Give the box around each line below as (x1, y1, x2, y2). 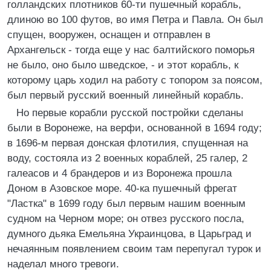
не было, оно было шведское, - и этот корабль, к (7, 59, 238, 71)
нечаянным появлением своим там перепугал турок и (7, 243, 261, 255)
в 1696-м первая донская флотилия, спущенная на (7, 137, 248, 149)
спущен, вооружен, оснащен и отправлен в (7, 29, 211, 41)
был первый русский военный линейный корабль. (7, 90, 244, 101)
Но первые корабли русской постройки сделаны (16, 107, 243, 119)
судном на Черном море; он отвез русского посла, (7, 213, 244, 224)
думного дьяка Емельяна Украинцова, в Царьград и (7, 228, 252, 240)
